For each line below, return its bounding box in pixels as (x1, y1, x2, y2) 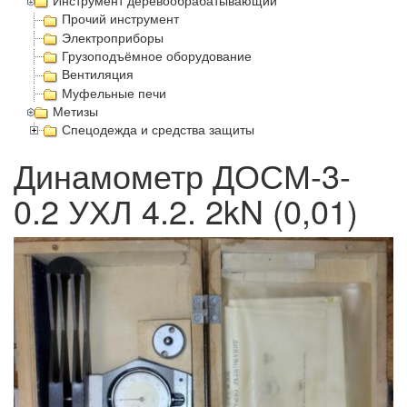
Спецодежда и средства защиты (62, 123, 254, 138)
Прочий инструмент (62, 12, 179, 27)
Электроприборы (62, 30, 164, 45)
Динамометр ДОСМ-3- (14, 152, 351, 199)
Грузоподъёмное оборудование (62, 48, 252, 64)
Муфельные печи (62, 85, 166, 101)
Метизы (53, 104, 99, 119)
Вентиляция (62, 67, 134, 83)
